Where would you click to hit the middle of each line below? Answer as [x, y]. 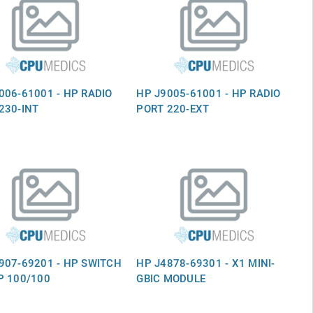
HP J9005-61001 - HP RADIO [209, 93]
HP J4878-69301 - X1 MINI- [206, 262]
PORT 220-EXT [173, 108]
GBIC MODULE [171, 278]
